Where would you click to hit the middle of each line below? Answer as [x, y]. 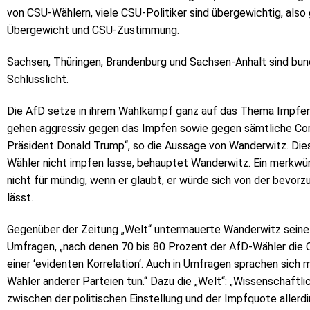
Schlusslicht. [38, 79]
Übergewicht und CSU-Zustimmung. [93, 30]
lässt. [20, 197]
